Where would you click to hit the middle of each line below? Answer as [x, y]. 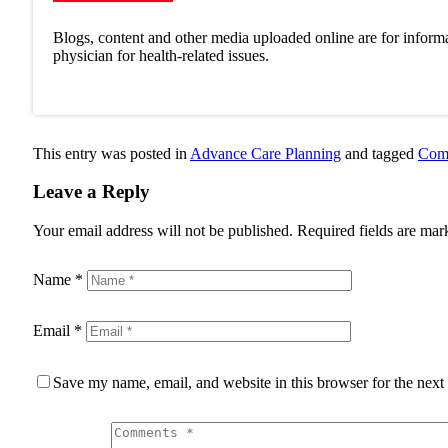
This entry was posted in [111, 153]
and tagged [379, 153]
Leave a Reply [91, 192]
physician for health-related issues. [161, 55]
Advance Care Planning [265, 153]
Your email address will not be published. [163, 231]
